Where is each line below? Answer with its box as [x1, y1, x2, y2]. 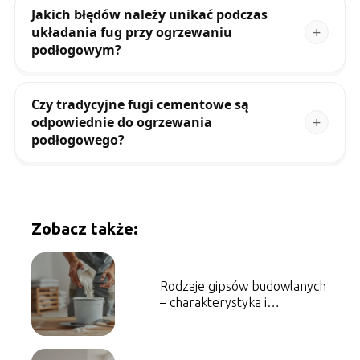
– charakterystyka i [159, 294, 267, 309]
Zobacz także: [31, 219, 138, 238]
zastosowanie [159, 310, 236, 325]
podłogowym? [31, 40, 121, 59]
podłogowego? [31, 130, 125, 149]
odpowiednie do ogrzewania [31, 112, 212, 131]
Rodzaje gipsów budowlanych [159, 278, 326, 293]
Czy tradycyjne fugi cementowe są [31, 95, 249, 113]
